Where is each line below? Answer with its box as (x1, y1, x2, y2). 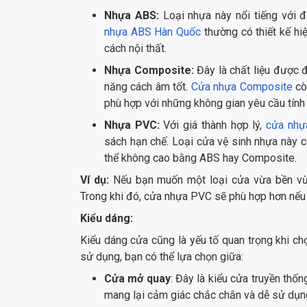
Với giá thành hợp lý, (159, 119, 267, 132)
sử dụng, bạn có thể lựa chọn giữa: (80, 250, 243, 264)
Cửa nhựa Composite (191, 80, 293, 94)
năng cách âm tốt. (104, 80, 191, 94)
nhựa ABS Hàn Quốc (104, 25, 201, 39)
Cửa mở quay (104, 272, 171, 286)
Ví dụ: (80, 173, 109, 187)
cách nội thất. (104, 42, 167, 56)
